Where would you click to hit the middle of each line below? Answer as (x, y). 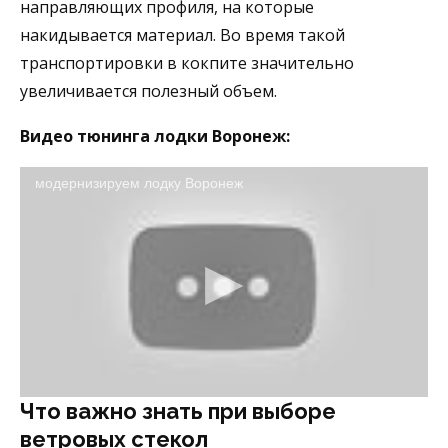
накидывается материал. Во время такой (182, 35)
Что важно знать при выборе (178, 411)
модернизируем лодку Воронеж (139, 183)
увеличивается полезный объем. (148, 91)
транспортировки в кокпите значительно (187, 63)
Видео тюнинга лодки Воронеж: (155, 136)
